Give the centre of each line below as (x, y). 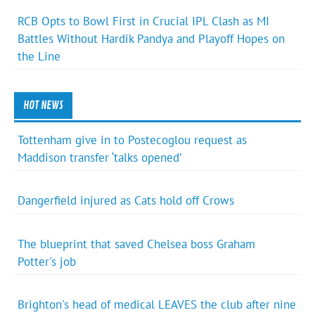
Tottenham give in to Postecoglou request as (133, 140)
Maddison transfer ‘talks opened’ (100, 158)
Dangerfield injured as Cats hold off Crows (126, 201)
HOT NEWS (43, 105)
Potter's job (47, 261)
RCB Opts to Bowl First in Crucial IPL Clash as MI (144, 21)
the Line (39, 56)
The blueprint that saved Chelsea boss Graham (137, 244)
